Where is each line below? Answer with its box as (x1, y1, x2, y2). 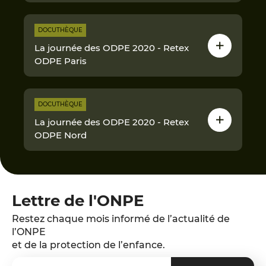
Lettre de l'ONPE (12, 191, 144, 210)
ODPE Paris (34, 55, 87, 66)
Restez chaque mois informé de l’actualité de (12, 213, 230, 224)
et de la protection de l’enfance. (12, 239, 165, 251)
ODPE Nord (34, 129, 87, 141)
